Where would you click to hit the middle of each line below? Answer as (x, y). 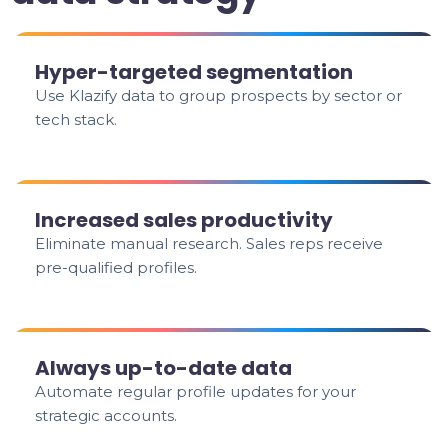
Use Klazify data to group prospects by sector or (219, 95)
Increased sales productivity (184, 220)
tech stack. (76, 119)
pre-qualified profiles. (116, 267)
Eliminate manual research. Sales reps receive (209, 243)
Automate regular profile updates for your (196, 391)
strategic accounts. (106, 415)
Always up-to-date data (164, 368)
